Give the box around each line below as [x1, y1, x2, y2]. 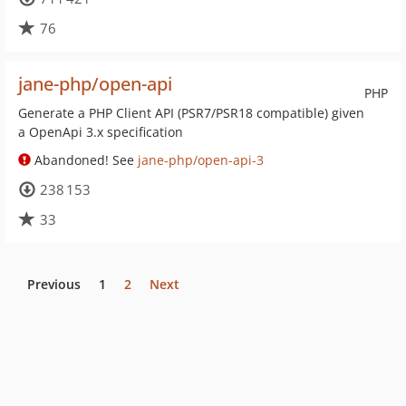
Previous [27, 275, 81, 293]
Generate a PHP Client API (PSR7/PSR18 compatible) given [18, 104, 364, 121]
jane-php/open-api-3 [138, 151, 264, 169]
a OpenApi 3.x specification [18, 123, 183, 140]
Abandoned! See [31, 151, 138, 169]
